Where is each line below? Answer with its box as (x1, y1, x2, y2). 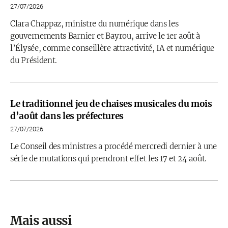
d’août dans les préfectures (10, 110, 124, 122)
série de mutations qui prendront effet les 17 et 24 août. (10, 154, 207, 163)
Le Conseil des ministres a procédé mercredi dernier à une (10, 141, 217, 151)
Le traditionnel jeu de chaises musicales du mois (10, 98, 212, 109)
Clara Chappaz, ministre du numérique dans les (10, 19, 179, 28)
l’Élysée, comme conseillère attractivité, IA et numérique (10, 43, 214, 53)
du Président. (10, 55, 58, 65)
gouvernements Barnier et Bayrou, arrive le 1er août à (10, 31, 201, 41)
